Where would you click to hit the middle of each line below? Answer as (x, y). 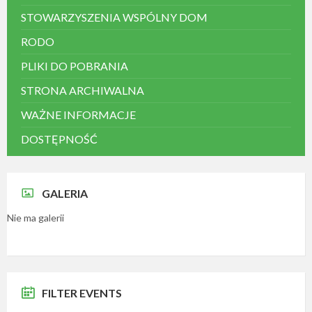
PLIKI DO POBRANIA (75, 66)
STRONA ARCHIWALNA (83, 90)
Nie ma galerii (36, 218)
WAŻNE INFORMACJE (78, 115)
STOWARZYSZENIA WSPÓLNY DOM (114, 17)
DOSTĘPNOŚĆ (59, 139)
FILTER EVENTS (82, 293)
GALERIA (65, 193)
